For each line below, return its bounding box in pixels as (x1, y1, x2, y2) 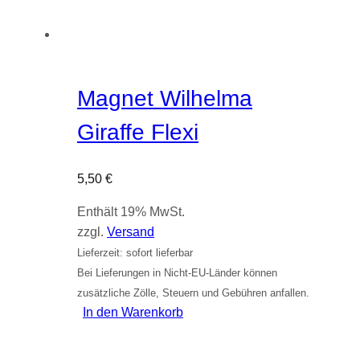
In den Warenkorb (83, 305, 183, 319)
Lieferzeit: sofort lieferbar (77, 246, 193, 259)
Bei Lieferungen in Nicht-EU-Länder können (77, 266, 277, 279)
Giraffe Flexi (77, 120, 198, 145)
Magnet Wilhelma (77, 86, 252, 112)
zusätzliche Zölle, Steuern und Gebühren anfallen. (77, 286, 309, 299)
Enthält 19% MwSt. (77, 204, 185, 219)
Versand (107, 224, 154, 239)
